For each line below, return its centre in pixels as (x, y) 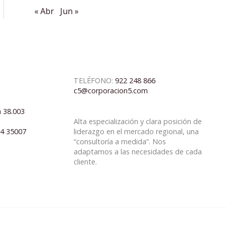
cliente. (85, 161)
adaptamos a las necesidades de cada (137, 151)
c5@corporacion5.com (110, 91)
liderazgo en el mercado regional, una (136, 131)
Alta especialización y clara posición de (137, 121)
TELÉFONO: (94, 81)
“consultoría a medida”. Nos (120, 141)
